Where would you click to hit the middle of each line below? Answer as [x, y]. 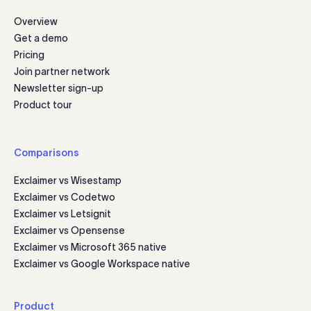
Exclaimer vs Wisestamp [68, 181]
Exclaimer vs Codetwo [65, 197]
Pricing [29, 55]
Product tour [43, 105]
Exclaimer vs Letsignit [62, 214]
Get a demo [41, 39]
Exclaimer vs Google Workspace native [102, 264]
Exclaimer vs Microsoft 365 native [90, 247]
